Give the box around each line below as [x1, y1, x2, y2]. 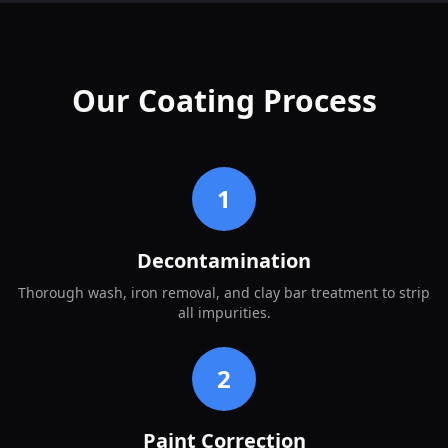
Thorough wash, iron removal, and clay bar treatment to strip [18, 282, 430, 302]
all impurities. [177, 302, 271, 322]
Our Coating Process [71, 79, 377, 121]
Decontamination [137, 246, 311, 274]
